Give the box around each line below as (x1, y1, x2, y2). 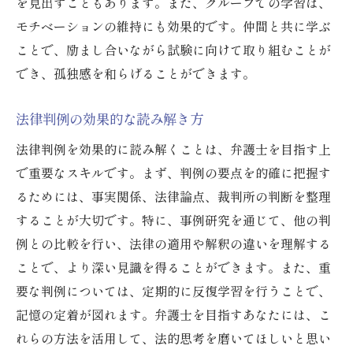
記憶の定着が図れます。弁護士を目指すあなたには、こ (16, 305, 331, 325)
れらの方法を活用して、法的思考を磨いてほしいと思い (16, 329, 331, 348)
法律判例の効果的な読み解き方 (16, 109, 203, 129)
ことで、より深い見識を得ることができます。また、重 (16, 258, 331, 277)
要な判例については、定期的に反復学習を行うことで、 (16, 281, 331, 301)
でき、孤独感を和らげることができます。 (16, 64, 255, 84)
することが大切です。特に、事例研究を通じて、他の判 (16, 210, 331, 230)
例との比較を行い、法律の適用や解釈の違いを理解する (16, 234, 331, 254)
